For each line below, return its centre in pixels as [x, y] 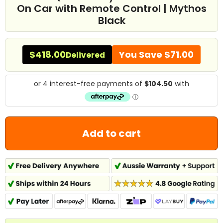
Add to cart [111, 133]
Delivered [85, 55]
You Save [141, 55]
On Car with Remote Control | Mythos [111, 8]
